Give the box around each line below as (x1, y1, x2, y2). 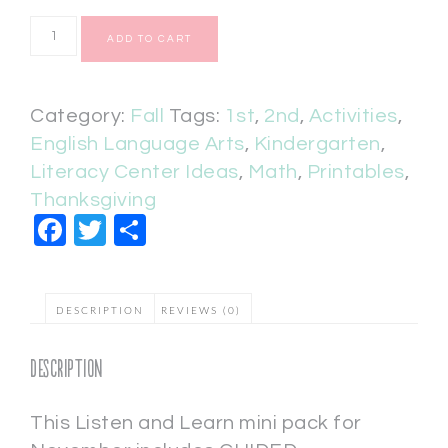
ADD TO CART (107, 34, 193, 45)
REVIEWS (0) (160, 306, 241, 317)
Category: (30, 106, 130, 127)
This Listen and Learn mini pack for (30, 413, 362, 434)
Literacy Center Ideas (30, 162, 239, 183)
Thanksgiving (30, 190, 156, 211)
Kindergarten (253, 134, 381, 155)
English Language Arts (30, 134, 245, 155)
